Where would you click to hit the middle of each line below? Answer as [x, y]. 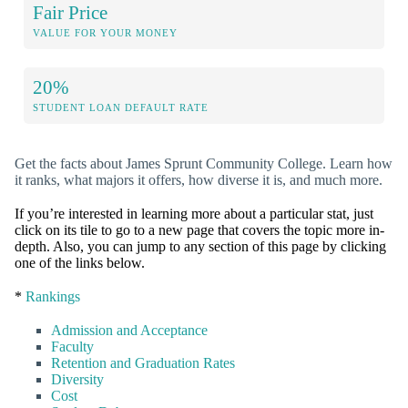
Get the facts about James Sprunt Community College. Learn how [204, 163]
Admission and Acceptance [129, 331]
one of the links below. [80, 262]
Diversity [77, 380]
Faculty [72, 347]
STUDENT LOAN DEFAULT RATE [121, 107]
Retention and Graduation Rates [143, 363]
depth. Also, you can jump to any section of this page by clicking [200, 246]
